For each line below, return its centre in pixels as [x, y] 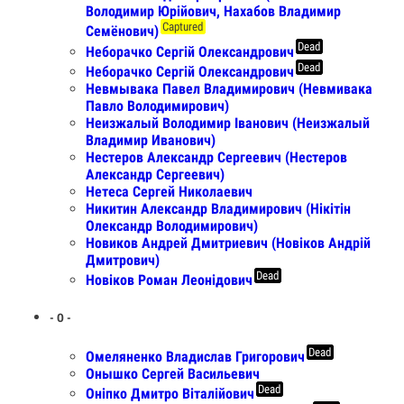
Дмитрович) [123, 260]
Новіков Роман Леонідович [169, 280]
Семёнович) [122, 32]
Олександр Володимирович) [172, 225]
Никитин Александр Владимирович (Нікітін [218, 208]
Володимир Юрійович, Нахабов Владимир [213, 11]
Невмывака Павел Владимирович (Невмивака [229, 88]
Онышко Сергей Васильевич [173, 373]
